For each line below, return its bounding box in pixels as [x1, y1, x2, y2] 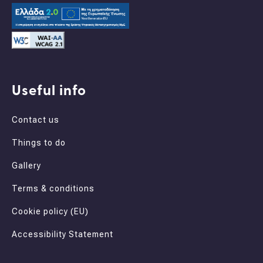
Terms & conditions [12, 184, 95, 194]
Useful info [12, 85, 86, 99]
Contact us [12, 115, 59, 125]
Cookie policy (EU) [12, 207, 89, 217]
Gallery [12, 161, 41, 171]
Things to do [12, 138, 66, 148]
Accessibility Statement [12, 230, 113, 240]
